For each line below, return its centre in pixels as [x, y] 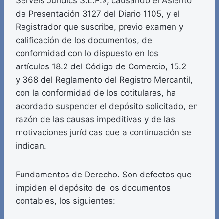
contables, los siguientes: [66, 201]
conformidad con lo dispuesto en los [87, 54]
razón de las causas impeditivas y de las [95, 120]
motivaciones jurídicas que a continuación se [103, 133]
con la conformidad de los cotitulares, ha [96, 93]
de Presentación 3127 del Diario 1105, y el [98, 14]
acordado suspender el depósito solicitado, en [107, 106]
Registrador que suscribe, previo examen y [99, 27]
